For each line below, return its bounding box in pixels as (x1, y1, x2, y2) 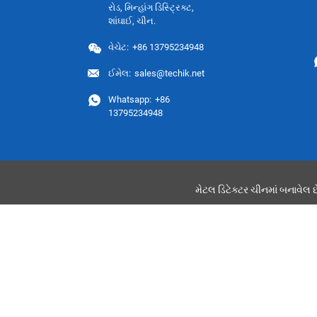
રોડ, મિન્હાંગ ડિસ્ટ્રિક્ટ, (108, 1, 195, 13)
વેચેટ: (108, 41, 129, 52)
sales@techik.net (134, 67, 205, 79)
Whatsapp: (108, 93, 152, 105)
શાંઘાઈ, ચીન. (108, 15, 156, 26)
